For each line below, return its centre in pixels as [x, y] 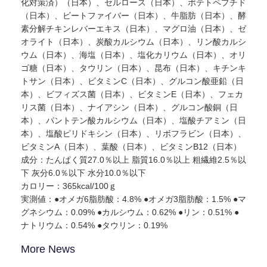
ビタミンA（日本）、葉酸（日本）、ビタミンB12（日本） [131, 147]
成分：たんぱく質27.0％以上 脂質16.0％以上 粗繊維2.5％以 [133, 160]
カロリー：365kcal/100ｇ [69, 186]
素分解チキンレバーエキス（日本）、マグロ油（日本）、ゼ [133, 29]
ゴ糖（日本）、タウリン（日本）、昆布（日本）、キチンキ [133, 68]
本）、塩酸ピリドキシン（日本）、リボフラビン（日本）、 [133, 134]
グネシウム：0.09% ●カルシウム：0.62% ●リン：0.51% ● [130, 212]
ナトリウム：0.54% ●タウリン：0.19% [94, 226]
